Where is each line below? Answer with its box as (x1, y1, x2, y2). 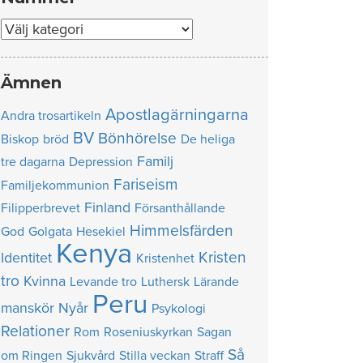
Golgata (28, 224, 72, 240)
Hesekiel (76, 224, 126, 240)
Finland (84, 199, 130, 216)
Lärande (194, 274, 239, 290)
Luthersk (141, 274, 190, 290)
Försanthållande (135, 200, 225, 216)
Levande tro (70, 274, 137, 290)
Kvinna (23, 273, 66, 290)
